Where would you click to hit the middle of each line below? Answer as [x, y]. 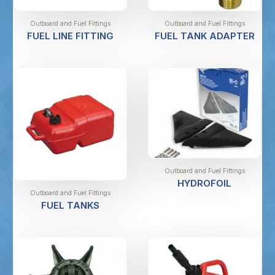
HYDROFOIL [205, 184]
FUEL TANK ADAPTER [204, 36]
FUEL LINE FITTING [71, 36]
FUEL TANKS [71, 206]
